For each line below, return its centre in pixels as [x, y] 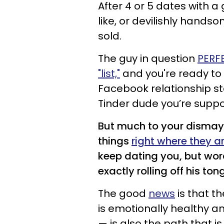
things [115, 141]
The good [123, 193]
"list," [109, 73]
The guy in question [148, 58]
